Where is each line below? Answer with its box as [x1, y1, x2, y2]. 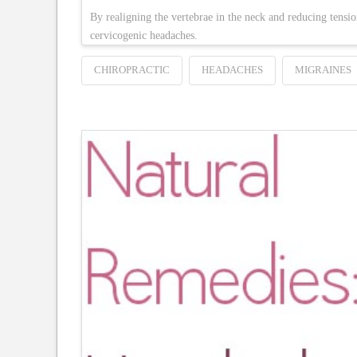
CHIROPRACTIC [94, 63, 170, 76]
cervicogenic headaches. [90, 29, 198, 42]
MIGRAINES [294, 63, 351, 76]
